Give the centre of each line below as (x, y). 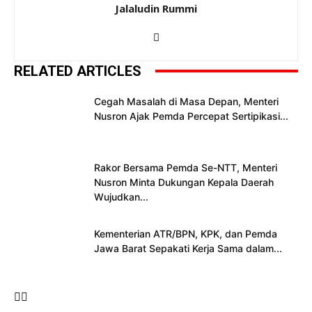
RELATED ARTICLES (78, 71)
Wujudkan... (121, 196)
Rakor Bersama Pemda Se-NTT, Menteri (186, 167)
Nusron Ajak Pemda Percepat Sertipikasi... (191, 116)
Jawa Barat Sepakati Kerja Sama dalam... (188, 248)
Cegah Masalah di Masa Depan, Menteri (186, 101)
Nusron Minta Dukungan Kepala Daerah (184, 182)
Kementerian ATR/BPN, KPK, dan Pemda (186, 233)
